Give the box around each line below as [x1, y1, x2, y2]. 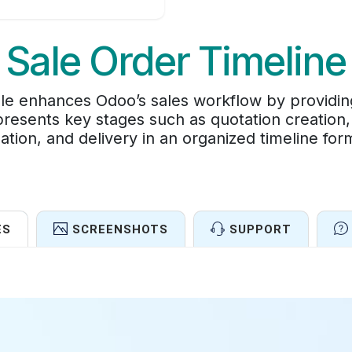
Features [119, 297, 233, 331]
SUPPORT [229, 222, 291, 236]
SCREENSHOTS [71, 222, 168, 236]
